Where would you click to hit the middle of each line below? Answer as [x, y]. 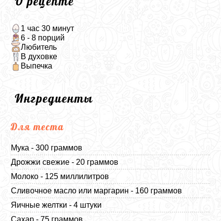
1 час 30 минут [47, 28]
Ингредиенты [54, 98]
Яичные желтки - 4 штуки [56, 205]
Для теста [38, 127]
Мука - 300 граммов [47, 147]
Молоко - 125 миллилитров [60, 176]
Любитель [38, 47]
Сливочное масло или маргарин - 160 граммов [97, 190]
